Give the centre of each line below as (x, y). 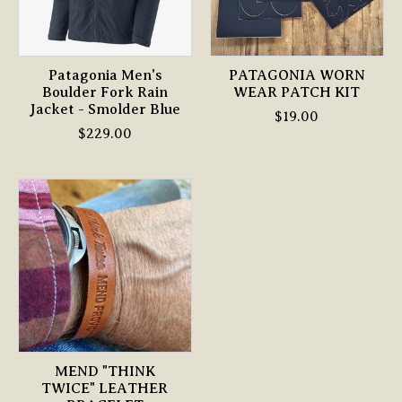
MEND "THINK (105, 372)
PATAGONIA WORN (297, 76)
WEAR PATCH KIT (297, 93)
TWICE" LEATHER (105, 389)
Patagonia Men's (105, 76)
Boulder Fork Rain (105, 93)
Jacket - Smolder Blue (105, 110)
